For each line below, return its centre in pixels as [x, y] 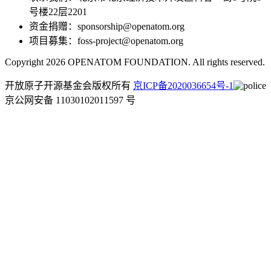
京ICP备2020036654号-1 [183, 86]
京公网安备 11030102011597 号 [70, 100]
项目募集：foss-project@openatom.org [106, 41]
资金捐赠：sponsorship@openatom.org [107, 27]
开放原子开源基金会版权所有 [69, 86]
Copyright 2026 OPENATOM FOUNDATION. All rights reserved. [135, 62]
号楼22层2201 [58, 12]
